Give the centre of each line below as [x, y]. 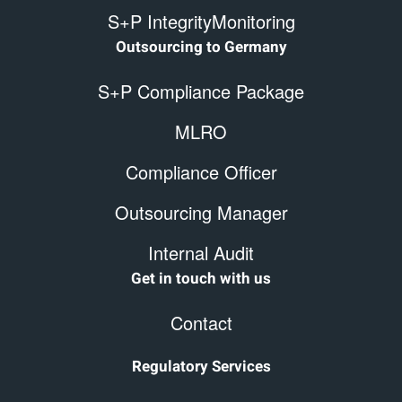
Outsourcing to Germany [201, 47]
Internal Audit [201, 253]
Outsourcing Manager [201, 212]
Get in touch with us [201, 279]
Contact [201, 323]
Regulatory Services [201, 367]
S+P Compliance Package [201, 91]
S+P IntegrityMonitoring [201, 21]
